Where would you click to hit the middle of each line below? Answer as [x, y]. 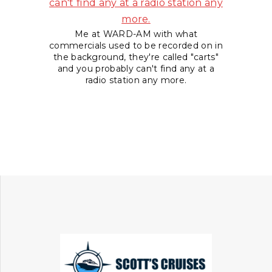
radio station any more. [136, 80]
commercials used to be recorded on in [136, 46]
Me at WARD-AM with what [136, 34]
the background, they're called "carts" [136, 57]
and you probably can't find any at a [136, 69]
